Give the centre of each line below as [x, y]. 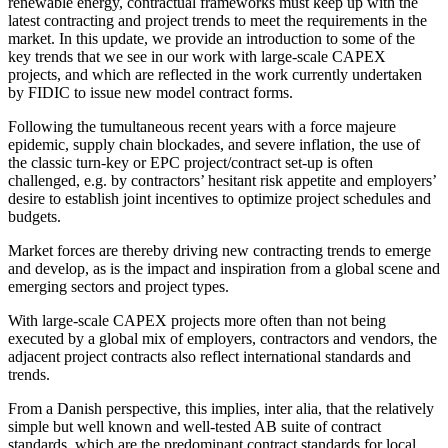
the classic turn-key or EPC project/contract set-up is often [190, 162]
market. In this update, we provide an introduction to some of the [211, 38]
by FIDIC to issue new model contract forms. [150, 92]
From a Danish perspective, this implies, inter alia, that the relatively [221, 408]
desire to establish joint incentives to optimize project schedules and [219, 198]
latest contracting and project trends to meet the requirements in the [217, 20]
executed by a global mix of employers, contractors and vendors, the [222, 338]
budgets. [34, 216]
